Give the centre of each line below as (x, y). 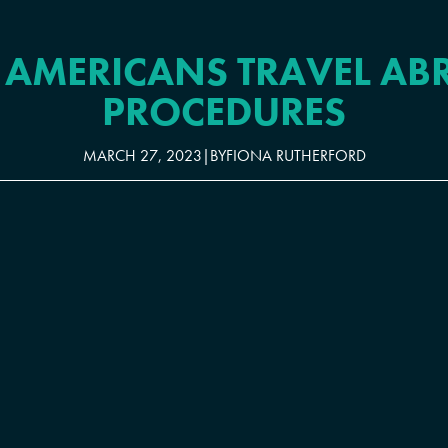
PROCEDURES (224, 111)
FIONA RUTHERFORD (295, 155)
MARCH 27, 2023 (142, 155)
